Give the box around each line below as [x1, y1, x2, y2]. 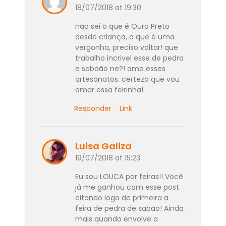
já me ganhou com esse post [75, 182, 179, 192]
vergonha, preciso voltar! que [75, 42, 178, 52]
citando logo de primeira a [75, 192, 168, 203]
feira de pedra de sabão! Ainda [75, 203, 184, 213]
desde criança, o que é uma [75, 31, 175, 42]
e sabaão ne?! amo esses [75, 63, 165, 74]
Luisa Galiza [75, 139, 132, 152]
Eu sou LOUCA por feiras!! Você [75, 171, 183, 182]
